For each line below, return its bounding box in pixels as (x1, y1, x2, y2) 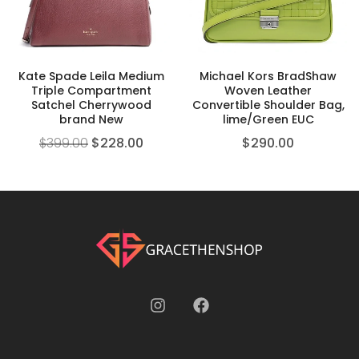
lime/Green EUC (222, 111, 314, 128)
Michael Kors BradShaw (200, 68, 337, 85)
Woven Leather (224, 83, 312, 99)
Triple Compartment (30, 83, 151, 99)
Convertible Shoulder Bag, (192, 97, 345, 114)
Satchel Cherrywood (30, 97, 151, 114)
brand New (58, 111, 123, 128)
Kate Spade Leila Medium (18, 68, 164, 85)
